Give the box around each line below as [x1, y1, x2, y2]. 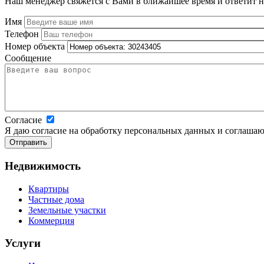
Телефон [5, 29, 39, 39]
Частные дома [28, 194, 84, 204]
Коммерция [28, 215, 74, 226]
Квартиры [28, 183, 69, 194]
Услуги [5, 237, 41, 250]
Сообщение [5, 53, 51, 64]
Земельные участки [28, 204, 106, 215]
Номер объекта [5, 41, 65, 52]
